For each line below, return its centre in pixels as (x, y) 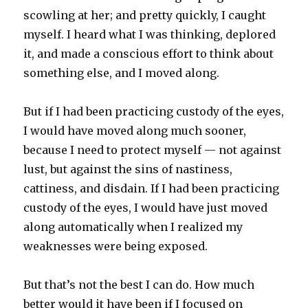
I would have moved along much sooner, (135, 130)
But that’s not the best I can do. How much (139, 284)
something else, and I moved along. (122, 73)
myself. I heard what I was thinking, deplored (150, 34)
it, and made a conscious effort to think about (149, 53)
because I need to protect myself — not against (153, 150)
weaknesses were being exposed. (116, 246)
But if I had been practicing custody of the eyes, (154, 111)
